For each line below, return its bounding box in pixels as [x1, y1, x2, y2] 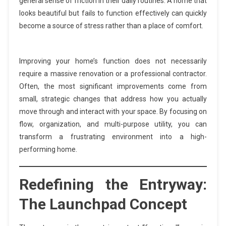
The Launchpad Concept [19, 195, 187, 213]
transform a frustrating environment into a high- [19, 133, 207, 141]
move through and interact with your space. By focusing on [19, 107, 207, 116]
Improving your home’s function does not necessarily [19, 57, 207, 65]
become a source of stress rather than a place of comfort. [19, 22, 203, 30]
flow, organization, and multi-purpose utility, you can [19, 120, 207, 128]
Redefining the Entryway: [19, 176, 207, 193]
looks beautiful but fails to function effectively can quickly [19, 9, 207, 17]
